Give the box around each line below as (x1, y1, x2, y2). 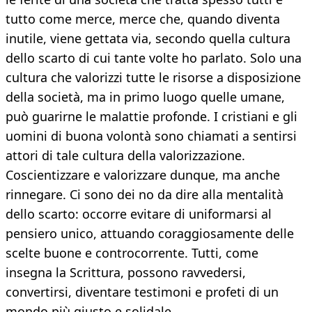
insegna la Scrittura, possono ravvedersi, (6, 264, 246, 281)
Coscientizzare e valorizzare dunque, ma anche (6, 166, 280, 184)
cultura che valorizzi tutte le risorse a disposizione (6, 69, 301, 86)
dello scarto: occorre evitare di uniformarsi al (6, 205, 272, 223)
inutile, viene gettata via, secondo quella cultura (6, 30, 290, 47)
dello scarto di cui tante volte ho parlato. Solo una (6, 49, 302, 67)
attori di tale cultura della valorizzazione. (6, 147, 245, 164)
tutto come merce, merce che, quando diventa (6, 10, 280, 28)
